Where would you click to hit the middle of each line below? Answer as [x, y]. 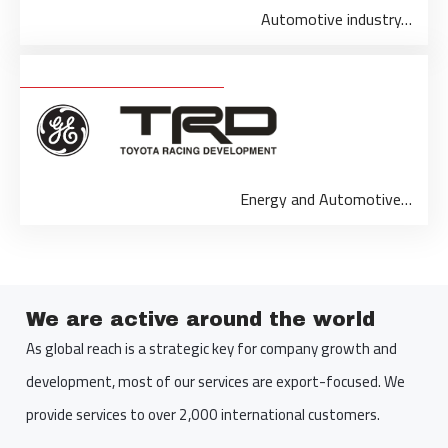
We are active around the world [200, 319]
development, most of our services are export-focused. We [215, 382]
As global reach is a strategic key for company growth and [211, 349]
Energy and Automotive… [326, 198]
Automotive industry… [336, 18]
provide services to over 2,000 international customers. [203, 415]
